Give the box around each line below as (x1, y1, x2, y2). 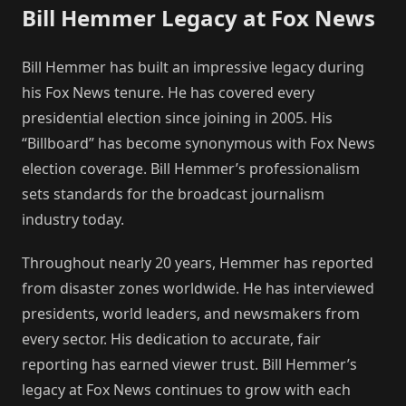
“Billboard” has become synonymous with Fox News (22, 132, 375, 153)
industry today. (22, 208, 124, 229)
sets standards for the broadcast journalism (22, 183, 324, 204)
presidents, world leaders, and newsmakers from (22, 303, 360, 324)
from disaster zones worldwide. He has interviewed (22, 277, 374, 298)
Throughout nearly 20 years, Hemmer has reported (22, 252, 373, 273)
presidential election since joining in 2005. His (22, 107, 333, 128)
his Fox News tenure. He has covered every (22, 82, 314, 102)
